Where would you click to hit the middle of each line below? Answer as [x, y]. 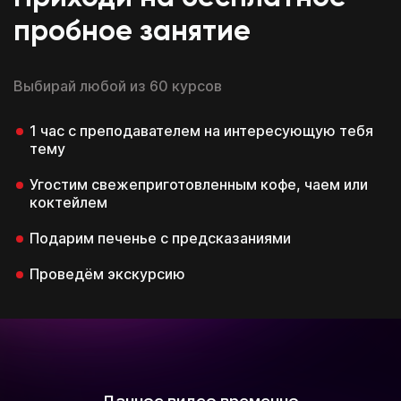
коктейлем [68, 202]
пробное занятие [132, 32]
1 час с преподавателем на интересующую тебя [201, 130]
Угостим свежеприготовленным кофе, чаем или [199, 184]
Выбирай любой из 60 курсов [118, 85]
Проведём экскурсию [107, 273]
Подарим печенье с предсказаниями [160, 238]
